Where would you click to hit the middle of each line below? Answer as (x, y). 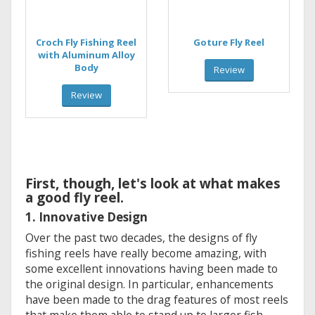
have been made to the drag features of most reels (157, 299)
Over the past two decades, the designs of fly (141, 237)
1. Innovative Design (86, 217)
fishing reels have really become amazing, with (146, 253)
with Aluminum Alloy (86, 54)
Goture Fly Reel (229, 42)
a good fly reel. (75, 197)
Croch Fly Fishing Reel (86, 42)
